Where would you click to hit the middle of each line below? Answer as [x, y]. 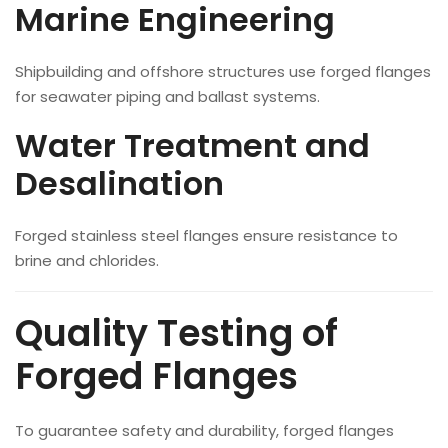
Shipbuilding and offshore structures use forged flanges [223, 71]
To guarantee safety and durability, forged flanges [204, 430]
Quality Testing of [176, 333]
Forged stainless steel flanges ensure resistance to [206, 235]
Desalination [119, 183]
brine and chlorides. [87, 260]
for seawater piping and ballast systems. [167, 96]
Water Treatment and [192, 145]
